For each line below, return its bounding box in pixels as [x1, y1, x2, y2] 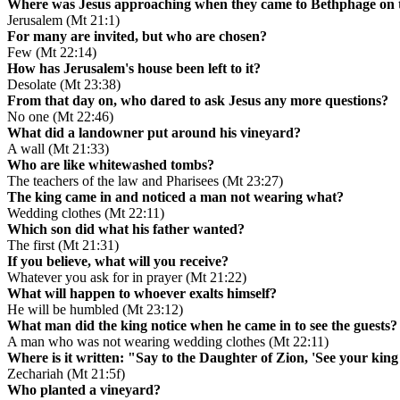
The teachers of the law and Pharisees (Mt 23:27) [7, 173, 283, 189]
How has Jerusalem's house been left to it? [7, 61, 261, 77]
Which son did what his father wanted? [7, 221, 245, 237]
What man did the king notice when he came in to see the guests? [7, 318, 397, 334]
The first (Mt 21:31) [7, 237, 119, 254]
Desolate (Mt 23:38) [7, 77, 121, 93]
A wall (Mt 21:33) [7, 141, 109, 157]
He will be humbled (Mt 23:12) [7, 302, 183, 318]
